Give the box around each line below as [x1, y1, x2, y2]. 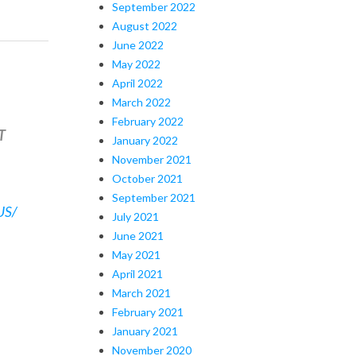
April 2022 [112, 75, 163, 90]
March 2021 [112, 285, 171, 300]
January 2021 [112, 323, 178, 338]
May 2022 [112, 56, 161, 71]
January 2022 [112, 133, 178, 147]
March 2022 [112, 95, 171, 109]
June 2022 [112, 37, 164, 52]
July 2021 [112, 209, 159, 223]
